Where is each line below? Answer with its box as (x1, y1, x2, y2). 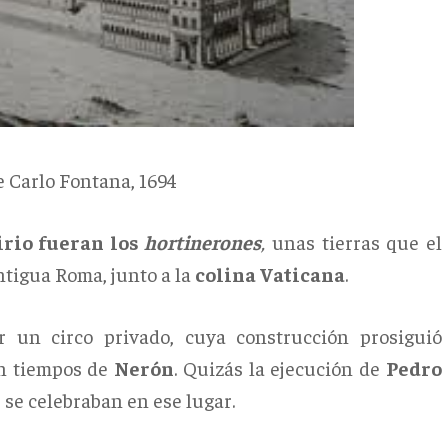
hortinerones (144, 228, 262, 254)
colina (195, 260, 256, 286)
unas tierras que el (272, 228, 443, 254)
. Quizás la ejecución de (174, 354, 387, 380)
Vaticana (260, 260, 345, 286)
